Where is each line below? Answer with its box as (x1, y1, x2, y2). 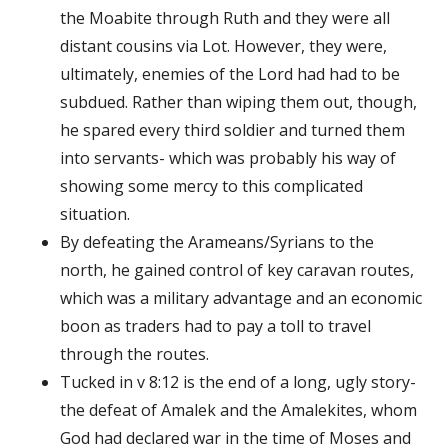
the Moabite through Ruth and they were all (60, 6, 390, 29)
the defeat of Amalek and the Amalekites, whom (60, 398, 417, 421)
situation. (60, 202, 130, 225)
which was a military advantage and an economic (60, 286, 422, 309)
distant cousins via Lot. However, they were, (60, 34, 387, 57)
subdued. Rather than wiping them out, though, (60, 90, 417, 113)
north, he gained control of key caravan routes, (60, 258, 414, 281)
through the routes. (60, 342, 209, 365)
